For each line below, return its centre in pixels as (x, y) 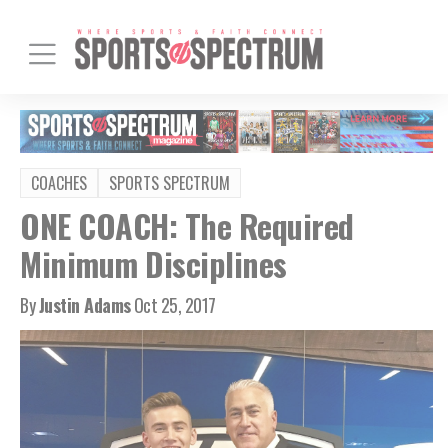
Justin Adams (84, 304)
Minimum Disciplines (153, 263)
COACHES (59, 182)
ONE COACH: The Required (187, 225)
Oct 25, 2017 (174, 304)
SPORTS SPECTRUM (169, 182)
